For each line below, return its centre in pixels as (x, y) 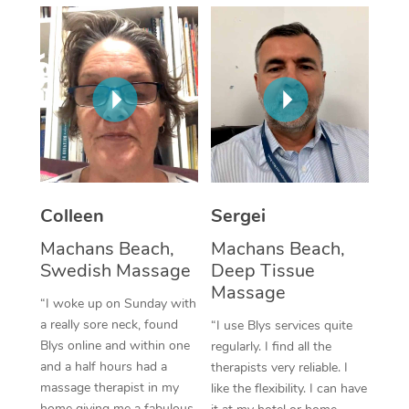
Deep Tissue (263, 270)
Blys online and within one (115, 345)
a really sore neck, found (109, 324)
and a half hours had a (103, 366)
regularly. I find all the (271, 346)
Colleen (72, 215)
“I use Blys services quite (282, 325)
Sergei (238, 215)
